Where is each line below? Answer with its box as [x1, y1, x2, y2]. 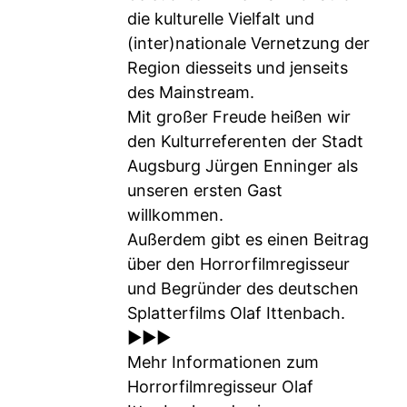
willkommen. [127, 205, 223, 224]
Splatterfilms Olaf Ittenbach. [127, 303, 345, 323]
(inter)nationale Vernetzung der [127, 34, 370, 53]
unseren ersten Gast [127, 181, 283, 200]
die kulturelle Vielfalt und [127, 9, 314, 28]
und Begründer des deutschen [127, 279, 359, 298]
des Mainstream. [127, 83, 254, 102]
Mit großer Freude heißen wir [127, 107, 351, 126]
